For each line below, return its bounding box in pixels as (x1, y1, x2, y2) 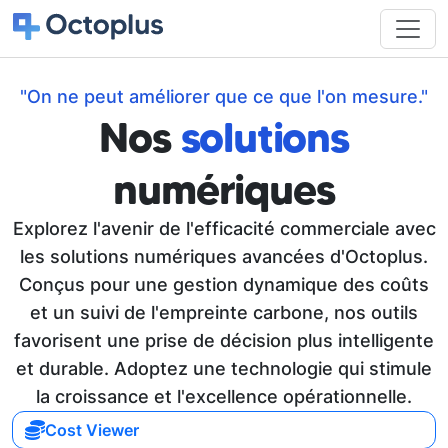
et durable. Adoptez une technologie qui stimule (16, 358, 432, 379)
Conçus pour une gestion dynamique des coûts (19, 274, 429, 295)
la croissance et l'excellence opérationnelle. (36, 386, 412, 407)
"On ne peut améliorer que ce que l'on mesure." (20, 86, 428, 107)
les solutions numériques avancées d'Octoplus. (20, 246, 428, 267)
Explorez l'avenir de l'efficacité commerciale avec (12, 218, 436, 239)
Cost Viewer (45, 420, 139, 440)
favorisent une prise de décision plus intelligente (14, 330, 434, 351)
